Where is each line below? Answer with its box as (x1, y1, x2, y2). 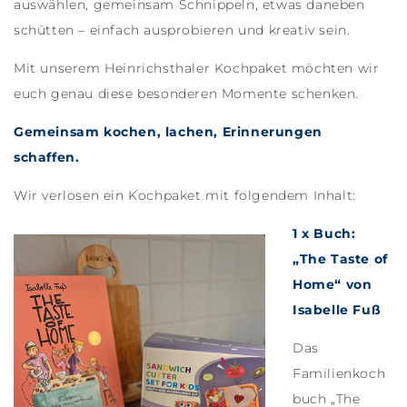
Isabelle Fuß (293, 302, 382, 319)
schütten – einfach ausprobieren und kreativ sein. (14, 22, 355, 39)
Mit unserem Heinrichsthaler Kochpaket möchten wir (14, 60, 380, 77)
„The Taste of (293, 251, 388, 268)
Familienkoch (293, 365, 386, 382)
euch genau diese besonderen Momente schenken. (14, 85, 360, 103)
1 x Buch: (293, 225, 356, 243)
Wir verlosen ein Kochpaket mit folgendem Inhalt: (14, 187, 356, 204)
